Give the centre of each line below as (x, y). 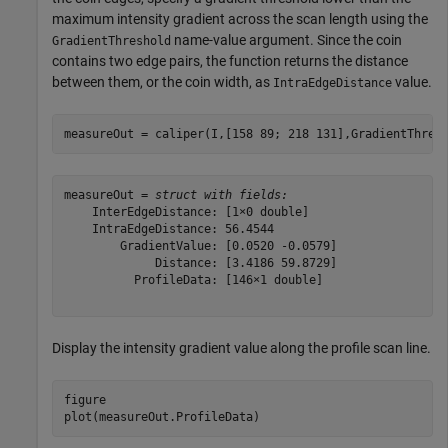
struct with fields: (221, 194)
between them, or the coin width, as (162, 82)
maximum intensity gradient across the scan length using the (240, 19)
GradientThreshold (111, 41)
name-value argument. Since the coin (286, 40)
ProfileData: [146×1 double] (193, 279)
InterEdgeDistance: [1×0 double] (186, 211)
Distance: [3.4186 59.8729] (200, 262)
